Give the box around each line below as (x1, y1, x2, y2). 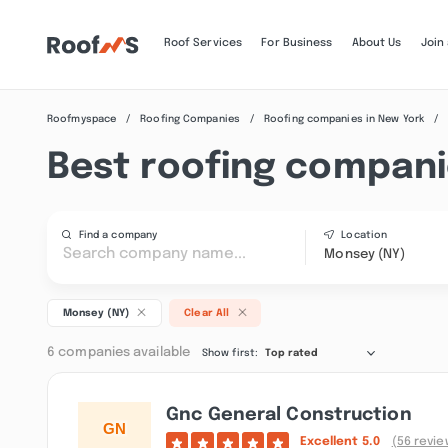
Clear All (184, 308, 230, 319)
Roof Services (163, 38, 243, 50)
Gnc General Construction (166, 406, 412, 425)
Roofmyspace (47, 114, 117, 124)
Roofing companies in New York (264, 114, 424, 124)
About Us (351, 38, 402, 50)
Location (341, 229, 388, 240)
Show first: (201, 347, 259, 358)
